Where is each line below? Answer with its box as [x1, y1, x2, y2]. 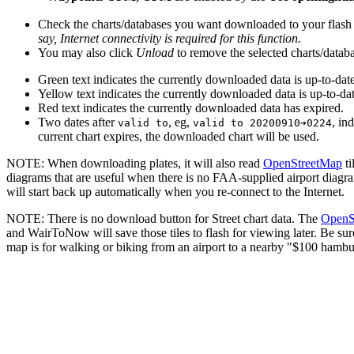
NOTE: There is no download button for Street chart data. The [6, 211, 321, 225]
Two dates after [38, 115, 118, 129]
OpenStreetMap [263, 156, 342, 170]
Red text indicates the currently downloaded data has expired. [38, 100, 344, 115]
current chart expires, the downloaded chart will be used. [38, 129, 319, 143]
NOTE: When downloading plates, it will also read [6, 156, 263, 170]
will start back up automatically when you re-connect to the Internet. [6, 184, 345, 198]
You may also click [38, 45, 136, 59]
